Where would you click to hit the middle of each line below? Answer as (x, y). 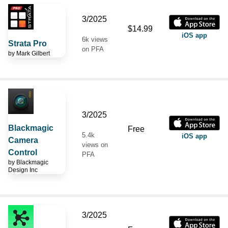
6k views (95, 39)
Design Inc (23, 170)
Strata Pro (27, 43)
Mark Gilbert (33, 53)
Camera (23, 140)
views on (95, 145)
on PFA (93, 49)
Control (23, 152)
